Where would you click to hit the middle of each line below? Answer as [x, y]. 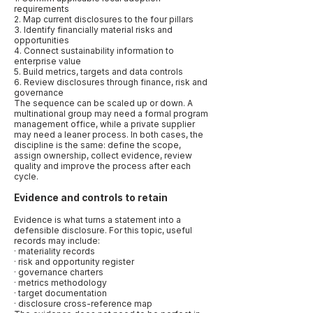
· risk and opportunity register [74, 262]
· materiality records [54, 251]
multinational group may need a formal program [111, 114]
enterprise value [48, 61]
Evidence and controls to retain [91, 198]
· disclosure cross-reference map [83, 304]
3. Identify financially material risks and [93, 30]
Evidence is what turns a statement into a [97, 220]
